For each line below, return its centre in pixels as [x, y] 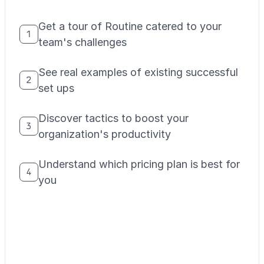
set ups [56, 88]
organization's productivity [105, 134]
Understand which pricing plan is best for [139, 164]
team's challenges [82, 42]
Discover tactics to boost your [113, 118]
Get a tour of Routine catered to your [130, 26]
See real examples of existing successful [138, 72]
